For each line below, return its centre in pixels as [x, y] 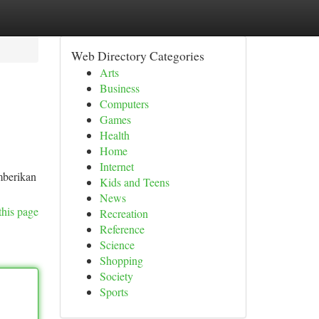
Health [114, 135]
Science [117, 245]
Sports [114, 292]
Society [116, 276]
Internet [116, 166]
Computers [124, 104]
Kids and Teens [134, 182]
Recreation [124, 213]
